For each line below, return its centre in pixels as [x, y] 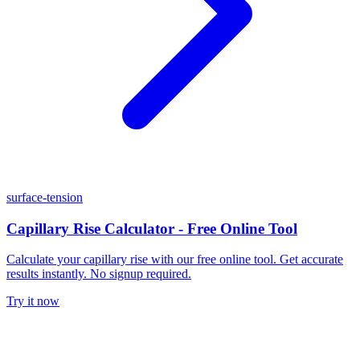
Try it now [33, 301]
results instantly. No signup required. [99, 274]
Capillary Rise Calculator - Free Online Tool [152, 228]
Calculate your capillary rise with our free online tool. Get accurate [175, 260]
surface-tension [45, 197]
